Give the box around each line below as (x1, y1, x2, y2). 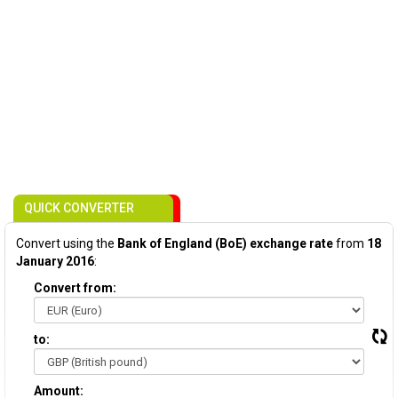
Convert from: (34, 281, 116, 295)
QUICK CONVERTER (24, 201, 134, 215)
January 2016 (16, 254, 94, 268)
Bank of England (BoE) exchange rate (117, 236, 333, 251)
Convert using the (16, 236, 117, 251)
